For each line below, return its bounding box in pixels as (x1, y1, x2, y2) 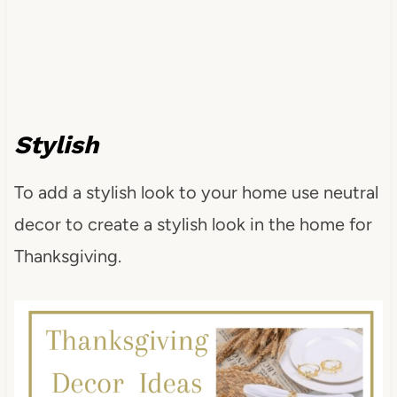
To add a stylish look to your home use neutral (13, 181, 378, 203)
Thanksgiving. (13, 245, 121, 267)
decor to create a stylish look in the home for (13, 213, 372, 235)
